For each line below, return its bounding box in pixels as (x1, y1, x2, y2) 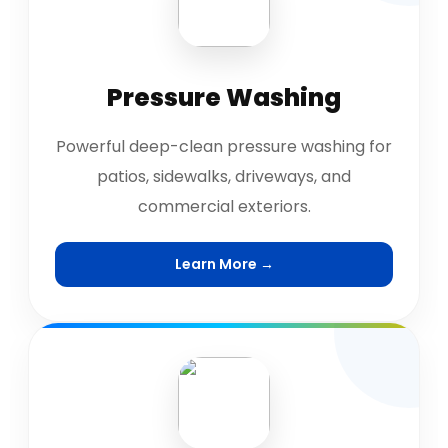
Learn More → (174, 254, 274, 274)
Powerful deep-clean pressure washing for (56, 135, 392, 158)
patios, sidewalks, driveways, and (97, 165, 351, 188)
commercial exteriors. (137, 195, 311, 218)
